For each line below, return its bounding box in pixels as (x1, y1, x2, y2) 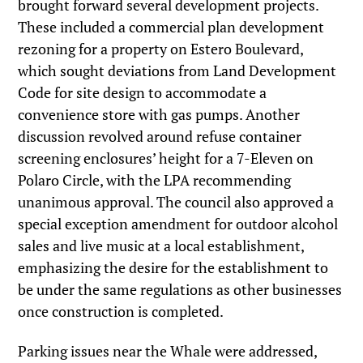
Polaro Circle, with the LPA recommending (18, 169, 292, 190)
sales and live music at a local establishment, (18, 235, 305, 255)
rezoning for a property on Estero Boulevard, (18, 38, 304, 58)
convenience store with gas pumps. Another (18, 104, 301, 124)
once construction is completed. (18, 301, 224, 321)
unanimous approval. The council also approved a (18, 191, 335, 211)
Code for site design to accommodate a (18, 82, 267, 102)
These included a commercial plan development (18, 16, 325, 36)
